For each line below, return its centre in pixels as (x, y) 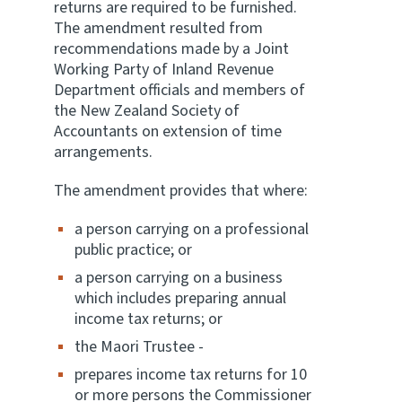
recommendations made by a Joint (171, 49)
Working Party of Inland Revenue (164, 70)
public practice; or (133, 250)
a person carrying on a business (179, 278)
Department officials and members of (179, 90)
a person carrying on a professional (192, 229)
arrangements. (103, 152)
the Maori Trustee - (139, 347)
